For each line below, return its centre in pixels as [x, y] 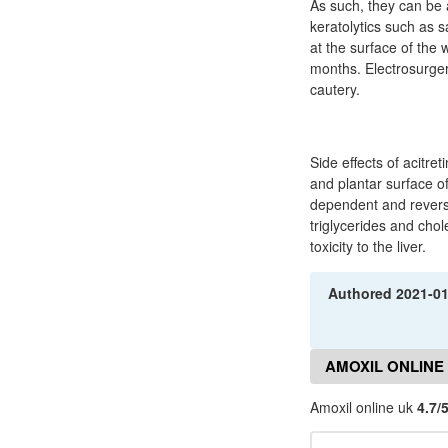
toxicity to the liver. [368, 246]
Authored [362, 293]
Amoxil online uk [363, 407]
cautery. [335, 89]
